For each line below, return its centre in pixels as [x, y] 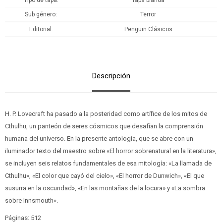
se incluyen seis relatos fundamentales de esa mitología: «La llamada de [108, 164]
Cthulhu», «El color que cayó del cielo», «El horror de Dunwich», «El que [105, 176]
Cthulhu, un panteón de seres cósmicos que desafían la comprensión [104, 126]
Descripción [111, 76]
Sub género [40, 15]
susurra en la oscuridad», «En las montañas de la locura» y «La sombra [105, 188]
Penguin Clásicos [148, 29]
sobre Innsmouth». [31, 201]
